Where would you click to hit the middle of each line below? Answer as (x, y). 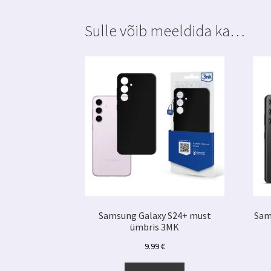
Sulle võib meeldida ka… (165, 31)
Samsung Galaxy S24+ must (155, 216)
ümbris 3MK (155, 227)
